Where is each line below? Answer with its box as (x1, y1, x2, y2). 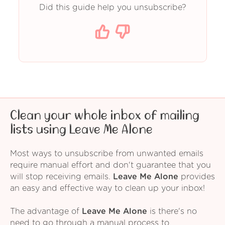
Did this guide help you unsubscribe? (39, 3, 186, 12)
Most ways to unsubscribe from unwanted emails (10, 150, 203, 158)
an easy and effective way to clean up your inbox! (10, 184, 205, 193)
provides (178, 173, 215, 181)
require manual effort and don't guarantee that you (10, 161, 211, 170)
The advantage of (10, 207, 82, 216)
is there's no (147, 207, 197, 216)
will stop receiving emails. (10, 173, 113, 181)
